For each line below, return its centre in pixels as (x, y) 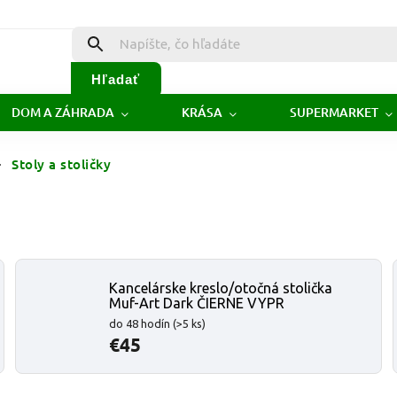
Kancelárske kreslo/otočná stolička (221, 288)
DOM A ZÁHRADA (63, 112)
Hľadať (116, 79)
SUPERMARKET (334, 112)
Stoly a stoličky (61, 164)
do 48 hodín (141, 323)
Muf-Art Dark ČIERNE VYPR (197, 303)
